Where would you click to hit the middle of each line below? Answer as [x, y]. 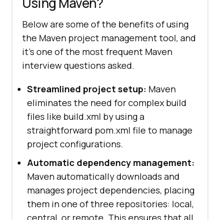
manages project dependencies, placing [111, 190]
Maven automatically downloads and [103, 176]
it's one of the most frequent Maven [97, 51]
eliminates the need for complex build [107, 102]
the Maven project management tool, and [109, 38]
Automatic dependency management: [111, 162]
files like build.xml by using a [86, 116]
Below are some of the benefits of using [105, 24]
